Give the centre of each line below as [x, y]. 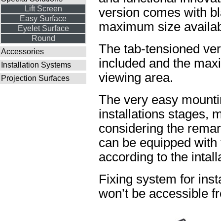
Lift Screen [43, 9]
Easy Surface [43, 18]
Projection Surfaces [35, 78]
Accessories [22, 52]
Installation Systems [36, 65]
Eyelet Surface [43, 28]
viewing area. [136, 77]
